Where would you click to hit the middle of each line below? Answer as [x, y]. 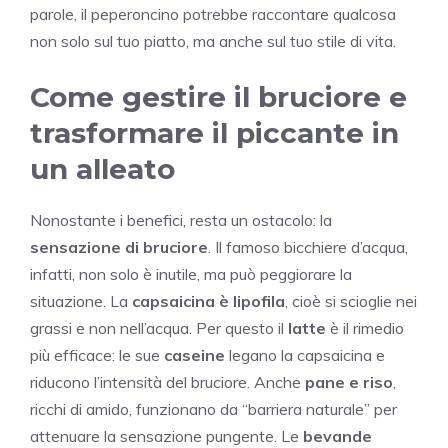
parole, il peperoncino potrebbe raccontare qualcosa [213, 13]
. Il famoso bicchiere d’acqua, [308, 246]
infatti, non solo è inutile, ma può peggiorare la [191, 273]
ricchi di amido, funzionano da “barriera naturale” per [213, 408]
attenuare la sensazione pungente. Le [166, 435]
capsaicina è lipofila [208, 300]
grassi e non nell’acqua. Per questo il [159, 327]
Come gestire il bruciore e [218, 96]
